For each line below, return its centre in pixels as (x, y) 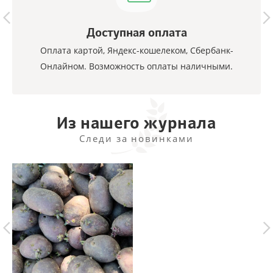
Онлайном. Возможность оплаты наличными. (136, 66)
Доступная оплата (136, 32)
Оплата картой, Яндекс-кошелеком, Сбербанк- (136, 50)
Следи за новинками (136, 138)
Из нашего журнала (136, 123)
